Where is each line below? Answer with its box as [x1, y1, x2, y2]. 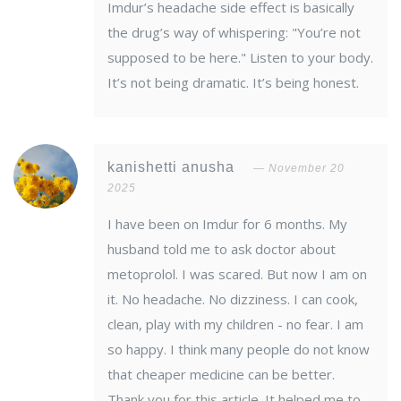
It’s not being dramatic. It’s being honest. [107, 73, 359, 92]
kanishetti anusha [107, 159, 239, 175]
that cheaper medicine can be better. [107, 365, 335, 384]
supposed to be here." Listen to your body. [107, 48, 373, 67]
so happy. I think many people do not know [107, 340, 370, 359]
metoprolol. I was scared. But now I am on [107, 265, 367, 284]
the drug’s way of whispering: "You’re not [107, 23, 361, 42]
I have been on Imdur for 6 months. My [107, 215, 347, 234]
